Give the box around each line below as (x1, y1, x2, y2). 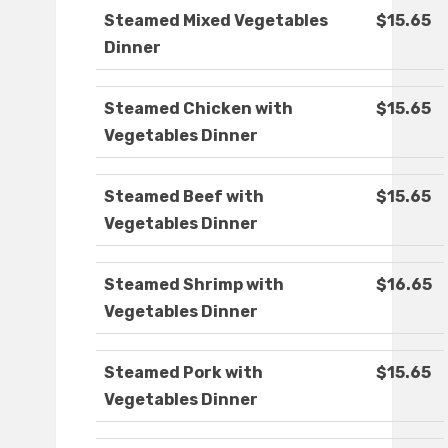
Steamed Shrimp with (104, 275, 284, 295)
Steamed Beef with (104, 187, 264, 207)
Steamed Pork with (104, 363, 263, 383)
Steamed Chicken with (104, 99, 293, 119)
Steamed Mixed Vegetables (104, 11, 328, 31)
